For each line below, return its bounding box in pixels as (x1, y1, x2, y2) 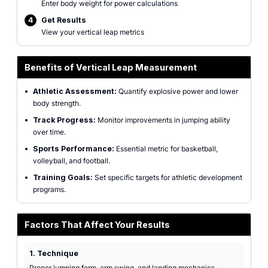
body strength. (33, 99, 81, 108)
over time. (33, 127, 66, 136)
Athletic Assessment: (33, 87, 117, 96)
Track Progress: (33, 115, 96, 124)
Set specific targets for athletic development (93, 173, 242, 182)
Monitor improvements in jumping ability (96, 115, 230, 124)
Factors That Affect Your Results (25, 220, 170, 230)
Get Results (41, 16, 86, 25)
